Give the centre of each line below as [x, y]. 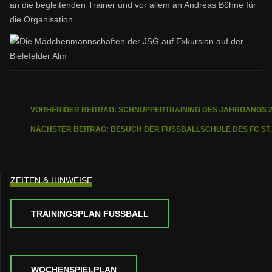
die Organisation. [42, 19]
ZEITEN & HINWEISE [51, 180]
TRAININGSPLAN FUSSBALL [87, 214]
